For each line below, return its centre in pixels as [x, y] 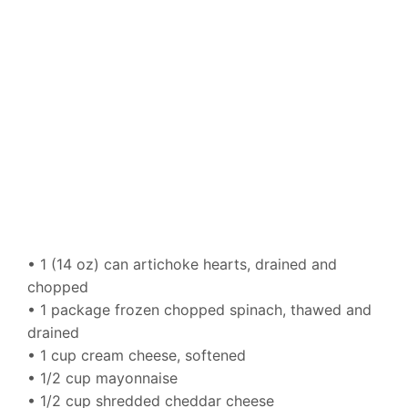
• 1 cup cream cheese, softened [137, 356]
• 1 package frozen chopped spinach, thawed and [199, 310]
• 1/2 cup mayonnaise [102, 378]
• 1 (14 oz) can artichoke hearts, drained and [182, 265]
